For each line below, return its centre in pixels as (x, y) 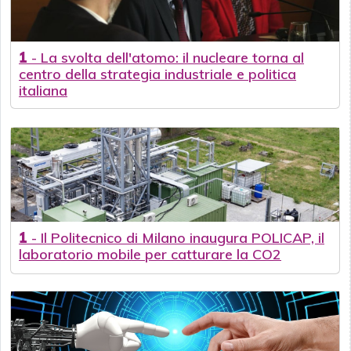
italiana (43, 91)
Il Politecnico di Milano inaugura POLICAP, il (183, 238)
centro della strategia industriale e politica (157, 74)
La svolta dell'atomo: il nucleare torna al (172, 58)
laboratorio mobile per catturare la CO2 (150, 255)
